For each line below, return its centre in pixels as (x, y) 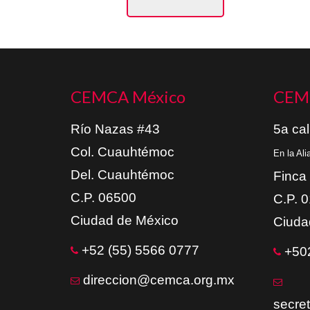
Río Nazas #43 (115, 129)
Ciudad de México (125, 220)
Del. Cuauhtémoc (122, 174)
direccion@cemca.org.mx (159, 280)
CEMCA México (128, 96)
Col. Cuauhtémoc (122, 152)
